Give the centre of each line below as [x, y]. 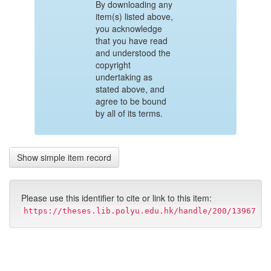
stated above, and [130, 89]
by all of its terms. [129, 113]
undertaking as [124, 77]
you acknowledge [129, 28]
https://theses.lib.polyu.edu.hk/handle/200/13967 [140, 211]
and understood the [133, 53]
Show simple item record [64, 157]
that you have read [131, 41]
